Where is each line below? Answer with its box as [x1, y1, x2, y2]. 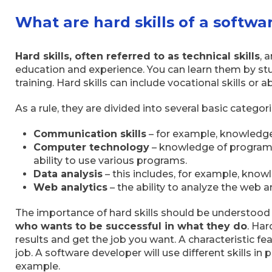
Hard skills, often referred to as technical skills [15, 50, 260, 62]
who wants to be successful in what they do [15, 220, 247, 232]
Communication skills [33, 127, 146, 140]
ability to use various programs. [33, 154, 187, 166]
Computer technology [33, 141, 149, 153]
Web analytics [33, 181, 107, 193]
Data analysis [33, 168, 103, 180]
